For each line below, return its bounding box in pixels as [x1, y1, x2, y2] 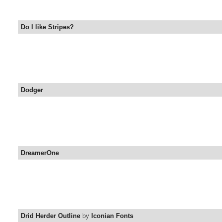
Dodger [21, 86, 43, 94]
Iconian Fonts [91, 212, 133, 220]
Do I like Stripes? [21, 23, 74, 31]
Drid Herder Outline [21, 212, 80, 220]
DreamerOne [21, 149, 59, 157]
